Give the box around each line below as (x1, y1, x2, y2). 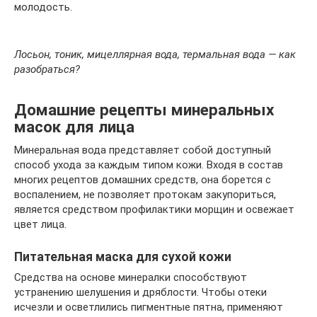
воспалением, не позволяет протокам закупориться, (14, 188, 276, 201)
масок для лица (14, 117, 134, 136)
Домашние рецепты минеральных (14, 100, 274, 119)
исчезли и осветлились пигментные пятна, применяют (14, 300, 283, 313)
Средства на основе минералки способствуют (14, 270, 247, 284)
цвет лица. (14, 217, 67, 231)
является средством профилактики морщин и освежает (14, 202, 294, 216)
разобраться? (14, 62, 80, 76)
